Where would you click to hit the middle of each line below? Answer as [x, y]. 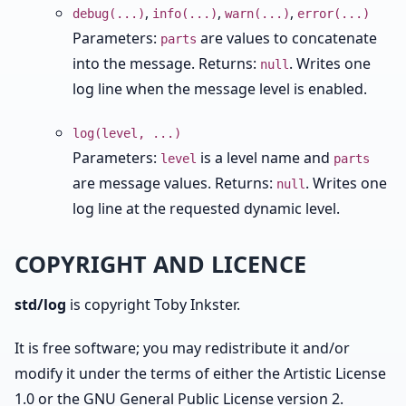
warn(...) [257, 14]
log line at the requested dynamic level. [206, 208]
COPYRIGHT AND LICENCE [160, 264]
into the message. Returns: [166, 63]
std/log [40, 304]
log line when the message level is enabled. [220, 89]
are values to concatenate [287, 38]
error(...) [333, 14]
